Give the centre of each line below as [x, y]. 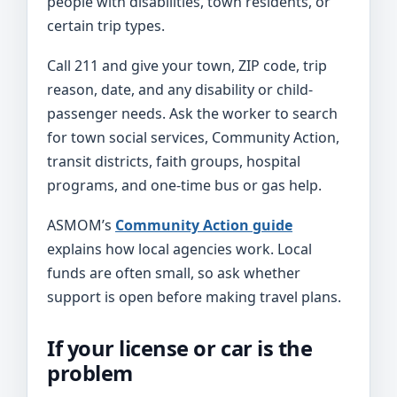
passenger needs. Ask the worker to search [192, 113]
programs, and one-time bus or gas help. [184, 185]
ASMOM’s [81, 225]
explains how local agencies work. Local [179, 249]
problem [90, 373]
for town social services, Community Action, [193, 137]
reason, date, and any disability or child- [180, 90]
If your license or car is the [180, 348]
